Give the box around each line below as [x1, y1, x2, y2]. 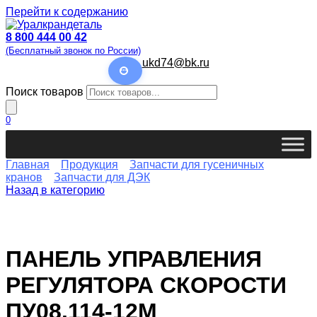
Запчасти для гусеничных [129, 158, 264, 171]
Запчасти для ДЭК [54, 171, 150, 184]
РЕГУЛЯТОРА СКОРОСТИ [6, 272, 287, 298]
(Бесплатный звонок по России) [6, 45, 141, 56]
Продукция [61, 158, 118, 171]
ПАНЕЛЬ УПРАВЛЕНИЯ [6, 246, 262, 272]
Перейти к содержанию [6, 6, 128, 18]
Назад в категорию [6, 184, 105, 197]
